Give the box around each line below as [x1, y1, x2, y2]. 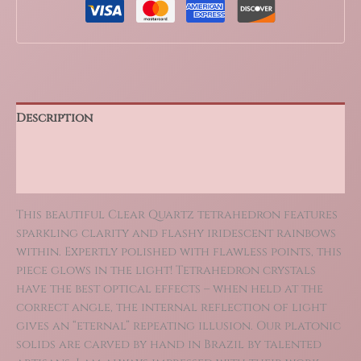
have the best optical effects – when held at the [16, 280, 323, 297]
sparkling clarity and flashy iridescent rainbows [16, 225, 336, 241]
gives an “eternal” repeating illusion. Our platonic [16, 317, 341, 334]
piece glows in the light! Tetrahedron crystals [16, 262, 316, 278]
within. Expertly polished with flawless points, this [16, 243, 342, 259]
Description [16, 110, 93, 126]
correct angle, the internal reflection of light [16, 299, 326, 315]
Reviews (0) [16, 170, 84, 186]
